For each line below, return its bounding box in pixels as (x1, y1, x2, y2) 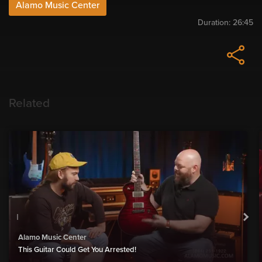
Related (9, 96, 50, 111)
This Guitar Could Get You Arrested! (18, 244, 136, 254)
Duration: (198, 18, 233, 28)
